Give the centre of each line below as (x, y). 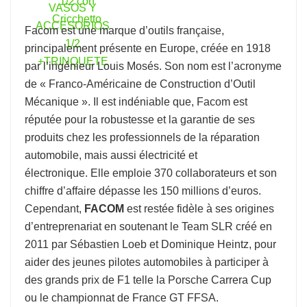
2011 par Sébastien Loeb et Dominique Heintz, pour (150, 244)
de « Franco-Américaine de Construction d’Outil (140, 84)
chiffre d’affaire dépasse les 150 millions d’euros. (144, 191)
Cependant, (54, 209)
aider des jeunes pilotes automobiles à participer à (147, 262)
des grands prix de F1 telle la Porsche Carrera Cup (148, 280)
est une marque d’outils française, (141, 30)
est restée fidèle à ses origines (199, 209)
